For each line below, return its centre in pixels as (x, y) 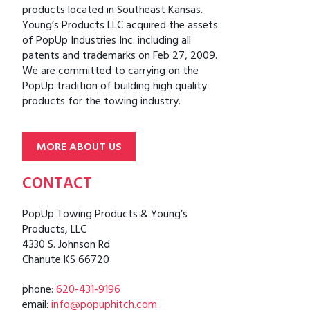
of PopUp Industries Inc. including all (107, 42)
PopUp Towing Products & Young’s (105, 215)
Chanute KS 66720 (66, 261)
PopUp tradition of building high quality (115, 88)
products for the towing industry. (101, 103)
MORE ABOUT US (79, 148)
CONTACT (57, 185)
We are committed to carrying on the (110, 72)
